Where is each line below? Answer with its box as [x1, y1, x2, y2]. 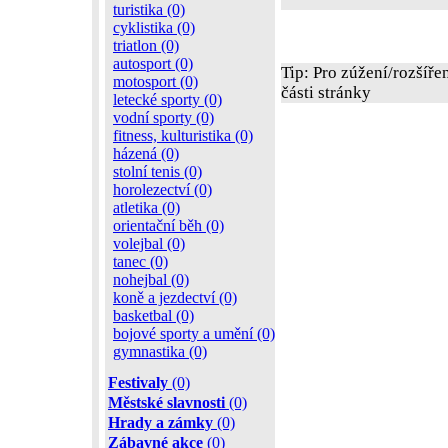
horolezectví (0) [113, 181, 212, 198]
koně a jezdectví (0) [113, 289, 237, 306]
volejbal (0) [113, 235, 185, 252]
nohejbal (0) [113, 271, 189, 288]
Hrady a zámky [108, 414, 213, 431]
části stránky [281, 83, 371, 102]
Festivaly [108, 374, 168, 391]
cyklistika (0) [113, 19, 195, 36]
